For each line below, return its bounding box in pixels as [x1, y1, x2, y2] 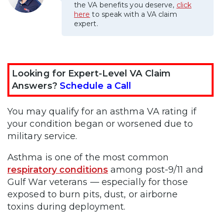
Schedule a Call [59, 80, 132, 91]
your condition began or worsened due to [7, 118, 193, 129]
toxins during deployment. [7, 201, 126, 212]
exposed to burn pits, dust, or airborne [7, 188, 178, 200]
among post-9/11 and [108, 164, 203, 175]
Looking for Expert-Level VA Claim [12, 68, 171, 79]
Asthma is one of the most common [7, 151, 169, 163]
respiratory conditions [7, 164, 108, 175]
